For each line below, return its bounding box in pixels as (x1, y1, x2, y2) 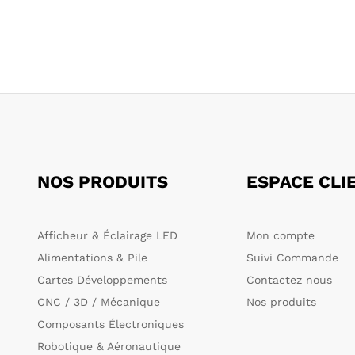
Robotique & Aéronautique (37, 339, 181, 353)
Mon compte (246, 228, 315, 242)
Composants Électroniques (37, 317, 185, 330)
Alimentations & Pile (37, 250, 148, 264)
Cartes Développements (37, 273, 168, 286)
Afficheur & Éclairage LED (37, 228, 178, 242)
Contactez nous (246, 273, 332, 286)
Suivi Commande (246, 250, 338, 264)
